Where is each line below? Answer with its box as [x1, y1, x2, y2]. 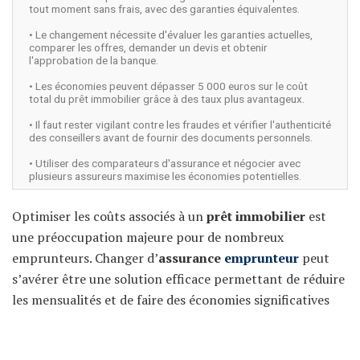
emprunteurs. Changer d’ [12, 249, 158, 268]
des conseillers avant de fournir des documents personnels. [29, 131, 313, 145]
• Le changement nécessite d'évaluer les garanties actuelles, [29, 28, 313, 42]
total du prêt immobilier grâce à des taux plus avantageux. [29, 92, 305, 106]
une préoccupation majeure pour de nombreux [12, 228, 284, 247]
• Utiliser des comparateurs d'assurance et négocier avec [29, 157, 301, 170]
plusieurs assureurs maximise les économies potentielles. [29, 170, 301, 183]
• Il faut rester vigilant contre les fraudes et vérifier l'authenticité [29, 118, 331, 132]
